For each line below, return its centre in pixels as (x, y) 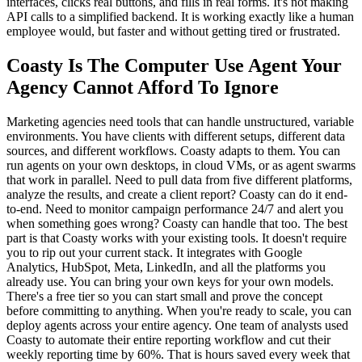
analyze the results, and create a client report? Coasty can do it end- (177, 195)
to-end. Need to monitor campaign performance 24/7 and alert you (175, 209)
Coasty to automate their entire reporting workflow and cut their (168, 340)
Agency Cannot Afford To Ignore (143, 88)
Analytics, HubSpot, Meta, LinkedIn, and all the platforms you (166, 267)
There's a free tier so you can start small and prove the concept (164, 297)
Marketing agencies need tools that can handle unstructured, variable (180, 122)
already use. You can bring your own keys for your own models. (170, 282)
